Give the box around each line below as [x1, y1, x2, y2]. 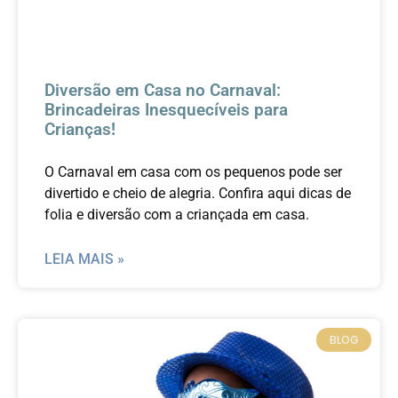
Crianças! [44, 119, 115, 140]
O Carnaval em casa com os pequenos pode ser [44, 163, 342, 181]
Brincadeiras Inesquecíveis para [44, 99, 288, 121]
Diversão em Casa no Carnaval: [44, 80, 281, 101]
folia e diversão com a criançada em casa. [44, 206, 309, 224]
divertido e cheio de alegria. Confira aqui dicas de [44, 185, 351, 203]
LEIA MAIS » [44, 251, 124, 268]
